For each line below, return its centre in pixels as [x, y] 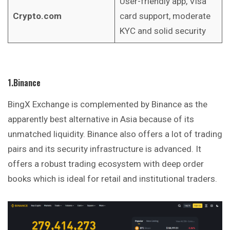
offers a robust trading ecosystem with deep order [106, 164]
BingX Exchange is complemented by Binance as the [108, 104]
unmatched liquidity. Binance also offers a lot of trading [115, 134]
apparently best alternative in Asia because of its [101, 119]
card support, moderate [165, 16]
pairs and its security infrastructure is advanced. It [104, 149]
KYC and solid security [162, 31]
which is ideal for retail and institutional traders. [124, 179]
